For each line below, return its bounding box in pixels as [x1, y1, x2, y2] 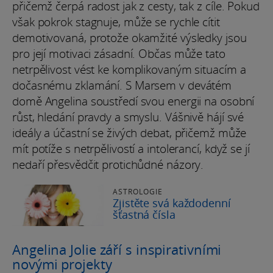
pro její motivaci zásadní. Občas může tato [12, 46, 225, 62]
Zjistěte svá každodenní [113, 196, 231, 211]
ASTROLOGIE [113, 186, 163, 197]
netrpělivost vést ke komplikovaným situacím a [12, 62, 246, 78]
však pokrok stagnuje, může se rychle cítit [12, 14, 220, 30]
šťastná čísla [113, 207, 175, 222]
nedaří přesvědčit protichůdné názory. [12, 157, 204, 173]
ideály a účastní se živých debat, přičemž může [12, 125, 247, 141]
